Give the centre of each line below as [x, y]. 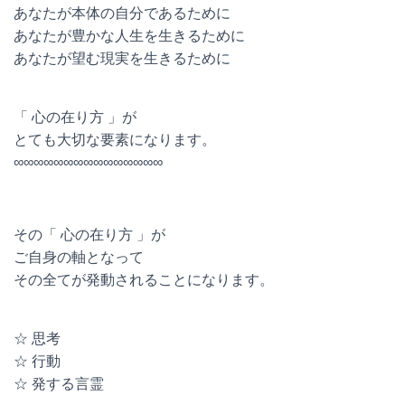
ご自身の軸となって [79, 257]
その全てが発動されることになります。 [144, 280]
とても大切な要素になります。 [115, 140]
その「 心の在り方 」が [89, 235]
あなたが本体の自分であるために [122, 13]
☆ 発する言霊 [59, 384]
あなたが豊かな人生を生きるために [129, 36]
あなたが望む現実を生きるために [122, 58]
